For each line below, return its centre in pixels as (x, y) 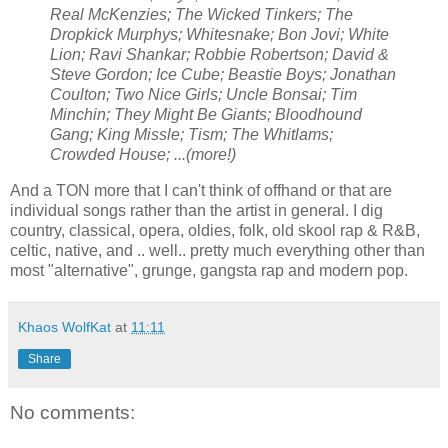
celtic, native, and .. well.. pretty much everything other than (217, 251)
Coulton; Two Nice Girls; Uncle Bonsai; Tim (203, 95)
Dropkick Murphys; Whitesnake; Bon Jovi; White (219, 35)
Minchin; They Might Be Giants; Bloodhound (206, 115)
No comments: (72, 413)
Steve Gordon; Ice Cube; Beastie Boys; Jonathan (223, 75)
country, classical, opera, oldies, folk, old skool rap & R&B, (215, 231)
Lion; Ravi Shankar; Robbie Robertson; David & (219, 55)
